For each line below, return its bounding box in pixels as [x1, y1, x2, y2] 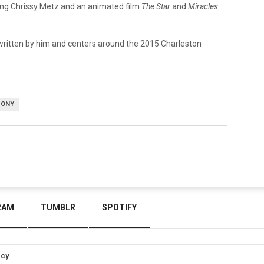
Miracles [188, 1, 218, 11]
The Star [141, 1, 170, 11]
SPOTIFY [102, 203, 137, 212]
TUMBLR [41, 203, 75, 212]
